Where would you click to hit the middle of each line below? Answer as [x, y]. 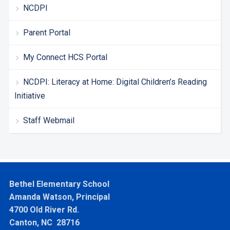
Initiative [30, 95]
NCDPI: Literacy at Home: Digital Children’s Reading [115, 82]
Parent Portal [46, 32]
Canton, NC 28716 [44, 222]
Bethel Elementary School [59, 184]
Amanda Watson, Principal [59, 197]
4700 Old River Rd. [44, 209]
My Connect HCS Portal [65, 57]
